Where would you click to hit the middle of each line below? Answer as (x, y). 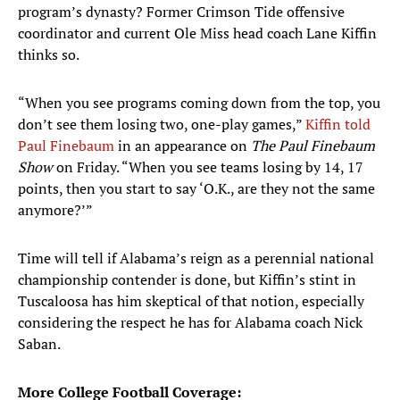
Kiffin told (338, 125)
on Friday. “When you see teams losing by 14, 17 (208, 167)
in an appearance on (183, 146)
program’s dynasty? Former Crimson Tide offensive (181, 12)
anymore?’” (55, 210)
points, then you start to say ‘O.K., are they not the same (196, 189)
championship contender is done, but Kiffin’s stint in (187, 280)
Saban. (39, 344)
